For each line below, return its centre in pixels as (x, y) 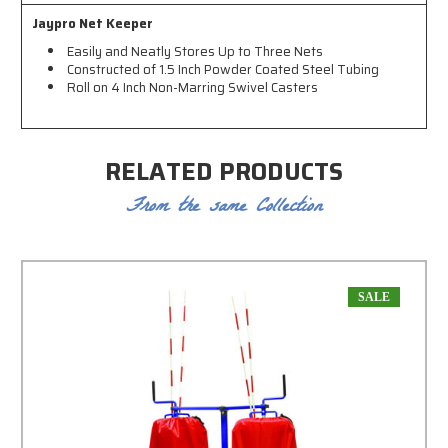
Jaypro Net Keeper (92, 24)
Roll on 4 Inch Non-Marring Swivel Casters (193, 88)
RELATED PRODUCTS (224, 172)
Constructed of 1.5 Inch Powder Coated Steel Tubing (223, 70)
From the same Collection (224, 208)
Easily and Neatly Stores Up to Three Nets (195, 52)
